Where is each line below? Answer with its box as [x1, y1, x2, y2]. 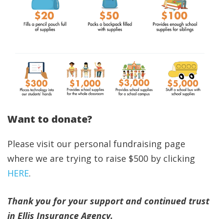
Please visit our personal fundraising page [7, 137, 185, 150]
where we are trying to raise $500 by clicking [7, 152, 195, 164]
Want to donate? [7, 112, 92, 126]
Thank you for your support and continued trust [7, 195, 209, 207]
